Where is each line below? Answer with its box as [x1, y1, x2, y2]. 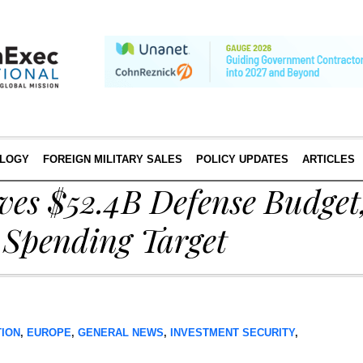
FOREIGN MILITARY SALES [42, 153, 182, 165]
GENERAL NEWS [78, 327, 164, 339]
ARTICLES [301, 153, 355, 165]
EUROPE [27, 327, 71, 339]
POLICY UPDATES [195, 153, 288, 165]
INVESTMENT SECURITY [170, 327, 295, 339]
